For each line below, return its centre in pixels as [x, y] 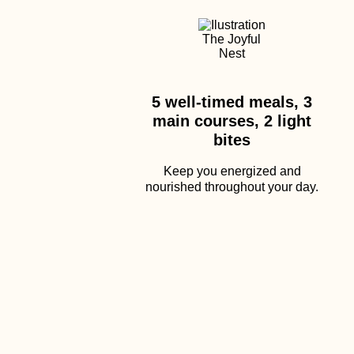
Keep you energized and [232, 171]
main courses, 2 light [232, 121]
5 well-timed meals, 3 [232, 102]
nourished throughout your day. [232, 187]
